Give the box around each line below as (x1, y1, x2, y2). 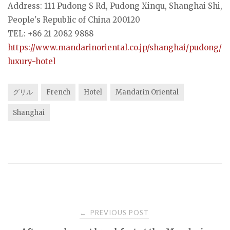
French (46, 88, 70, 97)
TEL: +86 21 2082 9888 (8, 29, 93, 39)
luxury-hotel (8, 56, 55, 67)
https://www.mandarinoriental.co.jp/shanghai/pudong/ (8, 43, 222, 53)
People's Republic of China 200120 (8, 15, 140, 25)
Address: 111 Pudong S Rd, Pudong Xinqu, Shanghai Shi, (8, 1, 222, 11)
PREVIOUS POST (88, 208, 149, 217)
